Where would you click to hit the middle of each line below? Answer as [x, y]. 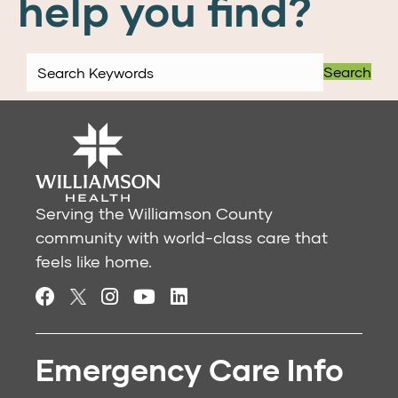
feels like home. [94, 262]
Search [347, 71]
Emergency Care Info [190, 370]
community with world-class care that [182, 238]
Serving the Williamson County [154, 214]
